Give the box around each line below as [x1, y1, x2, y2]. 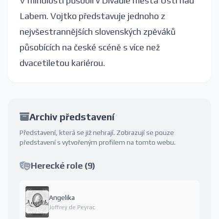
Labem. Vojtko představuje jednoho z [20, 11, 165, 22]
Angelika [49, 194, 75, 202]
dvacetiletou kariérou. [20, 58, 105, 68]
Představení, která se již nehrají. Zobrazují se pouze [20, 129, 174, 137]
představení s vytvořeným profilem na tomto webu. [20, 138, 175, 147]
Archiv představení [29, 111, 114, 123]
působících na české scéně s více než [20, 42, 160, 53]
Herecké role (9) [31, 160, 95, 171]
